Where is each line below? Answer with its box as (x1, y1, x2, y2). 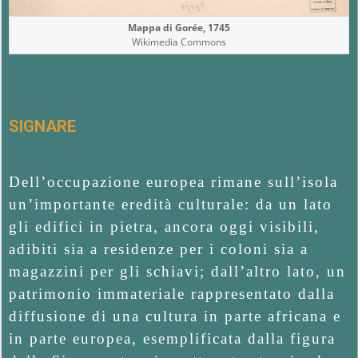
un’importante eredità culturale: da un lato (9, 195, 332, 213)
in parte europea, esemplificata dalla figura (9, 329, 336, 347)
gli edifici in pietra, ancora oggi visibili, (9, 217, 320, 235)
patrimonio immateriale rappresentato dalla (9, 284, 335, 302)
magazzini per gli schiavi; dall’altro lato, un (9, 262, 346, 280)
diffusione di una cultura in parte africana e (9, 307, 341, 324)
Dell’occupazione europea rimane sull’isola (9, 173, 338, 190)
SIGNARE (9, 116, 76, 136)
